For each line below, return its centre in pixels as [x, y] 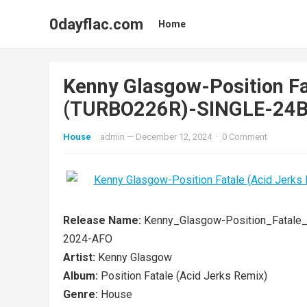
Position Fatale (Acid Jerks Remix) [184, 276]
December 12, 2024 [174, 137]
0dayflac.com [96, 24]
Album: [82, 276]
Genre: [82, 294]
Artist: [81, 257]
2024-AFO [88, 239]
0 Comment [245, 137]
